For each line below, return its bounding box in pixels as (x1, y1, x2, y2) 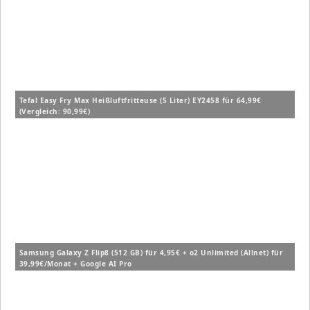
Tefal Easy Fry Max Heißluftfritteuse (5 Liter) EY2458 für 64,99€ (19, 95, 262, 106)
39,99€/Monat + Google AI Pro (19, 259, 132, 269)
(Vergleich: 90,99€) (19, 107, 91, 117)
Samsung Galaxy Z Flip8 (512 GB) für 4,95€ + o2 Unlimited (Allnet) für (19, 248, 284, 258)
